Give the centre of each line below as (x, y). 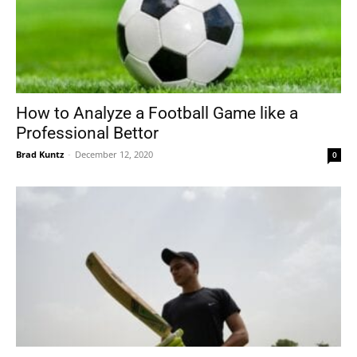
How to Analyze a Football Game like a (157, 113)
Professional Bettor (87, 133)
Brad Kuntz (40, 154)
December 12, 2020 (114, 154)
